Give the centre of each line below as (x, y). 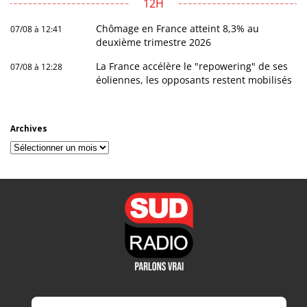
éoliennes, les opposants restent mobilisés (194, 80)
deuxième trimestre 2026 (154, 42)
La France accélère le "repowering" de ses (192, 66)
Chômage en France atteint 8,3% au (178, 28)
